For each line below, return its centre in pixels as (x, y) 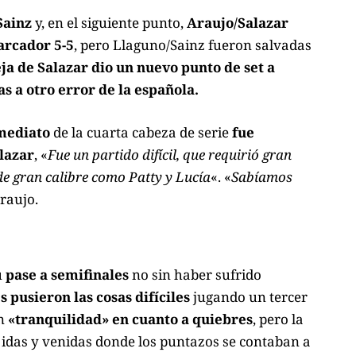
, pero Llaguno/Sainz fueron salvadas (193, 45)
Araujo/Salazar (238, 23)
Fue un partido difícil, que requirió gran (170, 154)
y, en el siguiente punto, (109, 23)
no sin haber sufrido (195, 274)
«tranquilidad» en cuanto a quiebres (130, 319)
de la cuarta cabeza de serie (141, 132)
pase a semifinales (67, 274)
